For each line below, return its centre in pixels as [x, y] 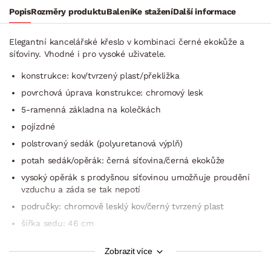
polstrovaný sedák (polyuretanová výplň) [102, 143]
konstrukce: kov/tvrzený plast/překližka [100, 75]
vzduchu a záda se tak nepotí [81, 189]
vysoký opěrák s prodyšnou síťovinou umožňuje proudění [135, 177]
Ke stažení [152, 11]
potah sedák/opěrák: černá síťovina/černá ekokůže [123, 160]
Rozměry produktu [68, 11]
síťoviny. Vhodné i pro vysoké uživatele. [87, 54]
